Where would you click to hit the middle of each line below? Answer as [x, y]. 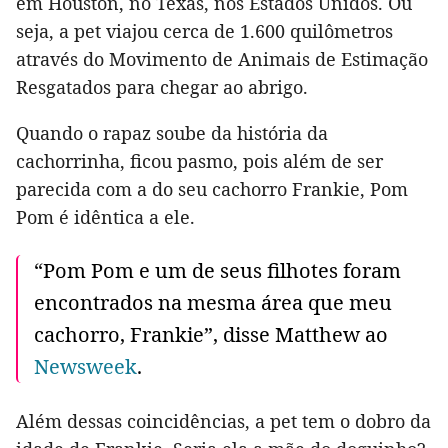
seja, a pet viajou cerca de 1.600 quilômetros [204, 31]
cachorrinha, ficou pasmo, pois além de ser [199, 161]
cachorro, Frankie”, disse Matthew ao [211, 335]
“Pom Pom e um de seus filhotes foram [217, 271]
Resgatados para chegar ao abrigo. [162, 87]
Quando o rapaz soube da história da [172, 133]
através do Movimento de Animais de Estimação [222, 59]
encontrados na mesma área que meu [213, 303]
